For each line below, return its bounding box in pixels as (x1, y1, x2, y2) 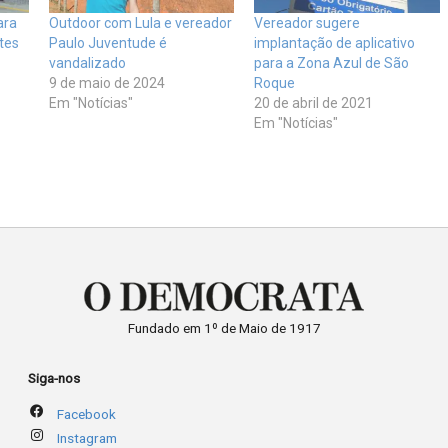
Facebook (56, 405, 116, 422)
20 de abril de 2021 (254, 95, 374, 112)
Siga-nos (28, 370, 81, 387)
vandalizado (48, 55, 126, 72)
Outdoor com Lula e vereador (48, 15, 232, 32)
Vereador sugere (254, 15, 361, 32)
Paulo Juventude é (48, 35, 167, 52)
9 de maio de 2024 (48, 75, 165, 92)
